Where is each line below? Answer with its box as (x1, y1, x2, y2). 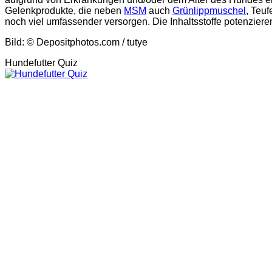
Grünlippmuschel (172, 5, 246, 16)
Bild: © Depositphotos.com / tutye (5, 37, 148, 48)
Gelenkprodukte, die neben (5, 5, 124, 16)
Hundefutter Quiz (5, 58, 78, 69)
